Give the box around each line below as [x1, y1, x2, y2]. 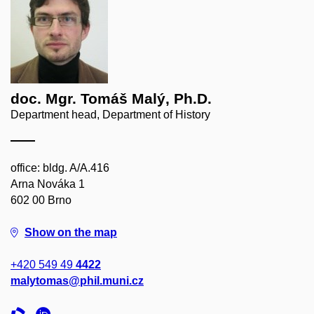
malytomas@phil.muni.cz [11, 275, 144, 287]
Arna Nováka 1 [11, 178, 85, 190]
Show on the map [25, 226, 117, 238]
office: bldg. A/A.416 [11, 162, 109, 174]
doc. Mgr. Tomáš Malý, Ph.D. [11, 90, 212, 107]
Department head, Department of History [11, 109, 210, 121]
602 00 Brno [11, 194, 71, 206]
